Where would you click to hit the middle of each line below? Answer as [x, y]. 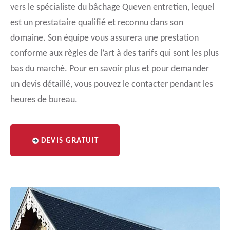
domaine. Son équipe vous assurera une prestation [104, 38]
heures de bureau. [44, 100]
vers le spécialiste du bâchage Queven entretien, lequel [112, 7]
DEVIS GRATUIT [70, 141]
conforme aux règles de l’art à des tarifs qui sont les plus [114, 54]
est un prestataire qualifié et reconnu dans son [97, 23]
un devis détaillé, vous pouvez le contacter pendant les [112, 84]
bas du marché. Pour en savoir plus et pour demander [110, 69]
